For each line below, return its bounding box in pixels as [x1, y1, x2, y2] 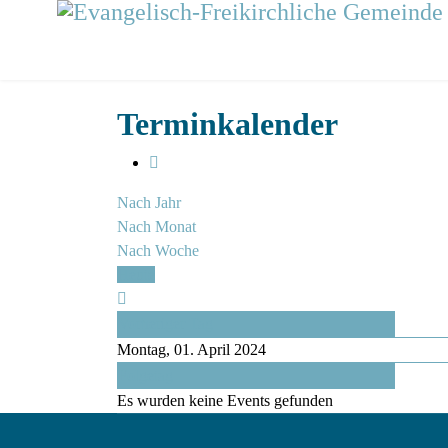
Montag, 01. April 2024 [117, 341, 266, 358]
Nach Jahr [117, 194, 181, 211]
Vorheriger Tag [118, 315, 213, 332]
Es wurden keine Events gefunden [117, 392, 333, 409]
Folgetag [118, 367, 173, 384]
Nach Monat [117, 218, 196, 235]
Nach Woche [117, 242, 199, 259]
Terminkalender [117, 106, 338, 142]
